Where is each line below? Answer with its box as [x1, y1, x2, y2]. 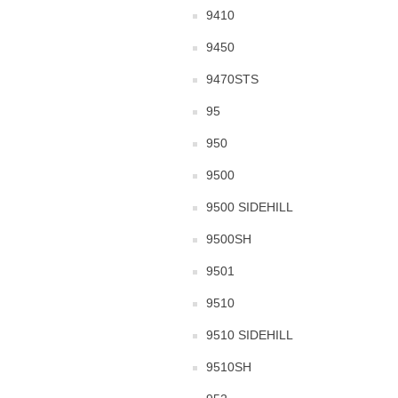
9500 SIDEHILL [206, 200, 293, 214]
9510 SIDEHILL [206, 328, 293, 342]
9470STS [206, 72, 259, 86]
